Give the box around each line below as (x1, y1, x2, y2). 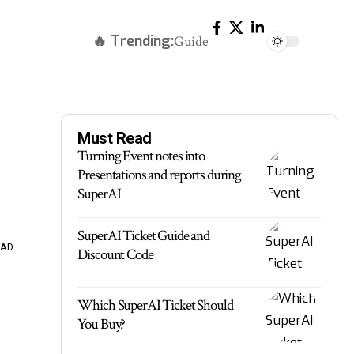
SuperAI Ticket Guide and (77, 226, 210, 246)
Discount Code (77, 245, 153, 265)
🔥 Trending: (92, 31, 174, 51)
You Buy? (77, 314, 126, 334)
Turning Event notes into (77, 146, 205, 166)
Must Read (77, 129, 152, 148)
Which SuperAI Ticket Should (77, 296, 233, 315)
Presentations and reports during (77, 165, 241, 185)
